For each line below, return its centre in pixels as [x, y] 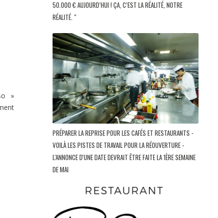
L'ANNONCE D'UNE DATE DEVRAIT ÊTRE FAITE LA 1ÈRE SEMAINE [124, 157]
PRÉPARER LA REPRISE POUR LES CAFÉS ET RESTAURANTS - [123, 133]
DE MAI [61, 170]
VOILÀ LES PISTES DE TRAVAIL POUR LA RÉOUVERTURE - [118, 145]
